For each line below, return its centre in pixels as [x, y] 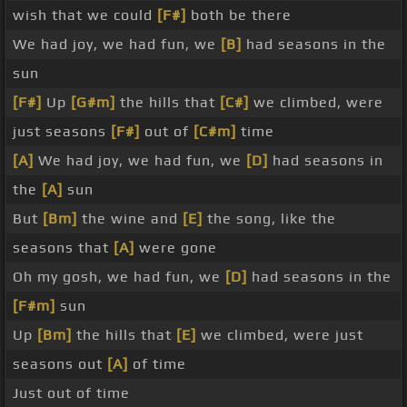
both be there [239, 15]
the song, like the [269, 219]
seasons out [60, 364]
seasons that [63, 248]
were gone [176, 248]
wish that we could [85, 15]
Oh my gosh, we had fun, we [119, 277]
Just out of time [71, 393]
